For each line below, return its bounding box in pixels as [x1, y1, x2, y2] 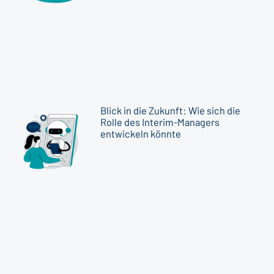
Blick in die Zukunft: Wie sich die [100, 105, 241, 117]
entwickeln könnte [100, 128, 182, 140]
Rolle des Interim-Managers [100, 116, 220, 128]
